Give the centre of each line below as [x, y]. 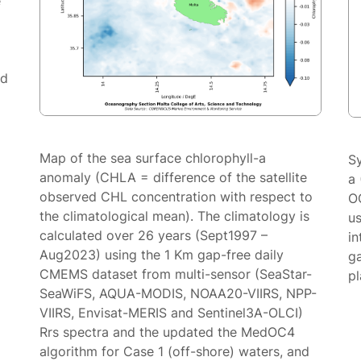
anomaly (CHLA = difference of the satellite [174, 178]
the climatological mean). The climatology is [175, 216]
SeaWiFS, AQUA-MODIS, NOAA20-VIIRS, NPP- [178, 294]
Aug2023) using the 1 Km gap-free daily [162, 255]
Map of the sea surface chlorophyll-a [153, 158]
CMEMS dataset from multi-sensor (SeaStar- [176, 274]
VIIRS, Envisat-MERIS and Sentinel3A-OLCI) [172, 313]
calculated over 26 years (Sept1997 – [154, 236]
